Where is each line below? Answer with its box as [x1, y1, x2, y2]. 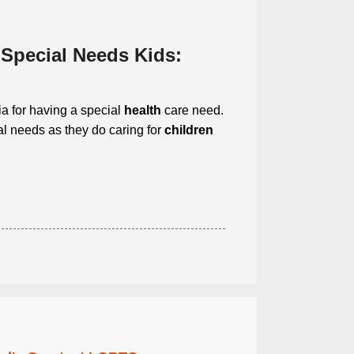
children [164, 122, 213, 137]
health [124, 103, 161, 117]
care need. [161, 103, 224, 117]
